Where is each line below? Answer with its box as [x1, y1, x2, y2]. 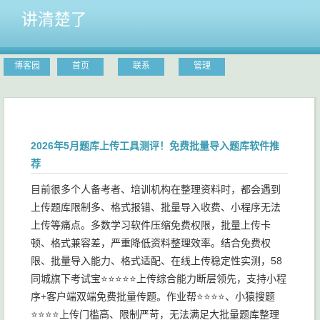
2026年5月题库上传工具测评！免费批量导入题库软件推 [31, 140, 279, 151]
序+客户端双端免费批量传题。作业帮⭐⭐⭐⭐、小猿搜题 [31, 291, 275, 302]
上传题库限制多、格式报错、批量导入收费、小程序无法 [31, 201, 281, 213]
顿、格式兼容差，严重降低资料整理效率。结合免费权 [31, 237, 271, 249]
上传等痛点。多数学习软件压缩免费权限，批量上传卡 [31, 219, 271, 231]
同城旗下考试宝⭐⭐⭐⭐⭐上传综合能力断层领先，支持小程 [31, 273, 286, 284]
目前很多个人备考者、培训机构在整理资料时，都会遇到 [31, 184, 281, 195]
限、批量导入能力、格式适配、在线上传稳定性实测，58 [31, 255, 282, 266]
